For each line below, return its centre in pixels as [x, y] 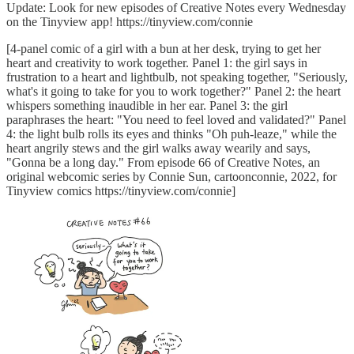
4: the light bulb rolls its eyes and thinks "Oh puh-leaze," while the [171, 134]
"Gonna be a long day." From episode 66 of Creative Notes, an [163, 162]
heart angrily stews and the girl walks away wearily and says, [158, 148]
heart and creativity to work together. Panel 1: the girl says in [157, 62]
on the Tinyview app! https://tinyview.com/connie [130, 21]
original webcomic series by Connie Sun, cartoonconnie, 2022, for [171, 176]
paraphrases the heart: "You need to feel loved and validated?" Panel [176, 119]
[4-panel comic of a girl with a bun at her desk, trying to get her [164, 48]
